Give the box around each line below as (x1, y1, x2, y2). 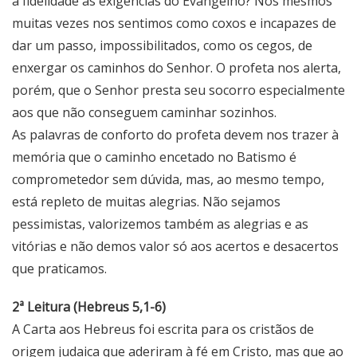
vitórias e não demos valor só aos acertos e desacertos (12, 237, 339, 255)
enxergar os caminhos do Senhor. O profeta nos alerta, (12, 58, 341, 76)
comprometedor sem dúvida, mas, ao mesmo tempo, (12, 170, 324, 188)
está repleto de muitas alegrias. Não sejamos (12, 192, 280, 210)
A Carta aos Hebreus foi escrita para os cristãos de (12, 320, 314, 338)
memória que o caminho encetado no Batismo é (12, 147, 296, 166)
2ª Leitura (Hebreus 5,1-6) (12, 297, 166, 316)
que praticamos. (12, 259, 107, 277)
